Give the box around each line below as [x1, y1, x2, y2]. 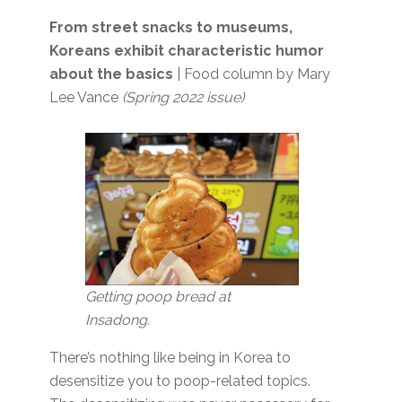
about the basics [49, 66, 178, 83]
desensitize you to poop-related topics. [49, 372, 315, 390]
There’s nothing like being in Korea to [49, 349, 292, 367]
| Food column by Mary [177, 66, 331, 83]
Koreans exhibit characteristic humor [49, 42, 325, 60]
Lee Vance [49, 89, 123, 107]
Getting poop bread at [85, 288, 232, 306]
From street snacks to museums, [49, 19, 293, 37]
